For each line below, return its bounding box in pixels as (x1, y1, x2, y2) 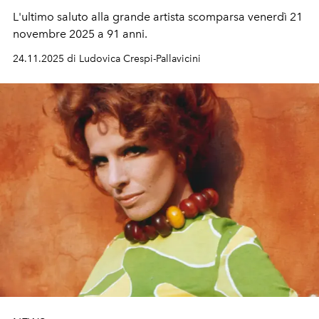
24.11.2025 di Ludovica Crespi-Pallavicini (13, 52, 201, 65)
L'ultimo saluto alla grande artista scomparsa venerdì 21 (13, 9, 303, 23)
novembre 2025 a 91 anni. (13, 26, 150, 41)
